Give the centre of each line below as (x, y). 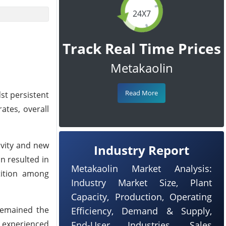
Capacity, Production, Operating (142, 197)
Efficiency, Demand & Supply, (142, 211)
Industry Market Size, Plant (142, 183)
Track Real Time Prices (142, 48)
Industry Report (142, 150)
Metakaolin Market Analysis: (142, 168)
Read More (142, 93)
